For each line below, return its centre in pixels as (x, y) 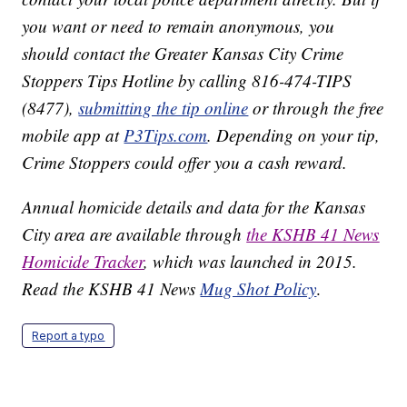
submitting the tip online (164, 108)
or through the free (316, 108)
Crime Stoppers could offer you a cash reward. (185, 163)
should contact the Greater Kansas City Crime (183, 54)
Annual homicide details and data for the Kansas (194, 207)
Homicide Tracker (83, 262)
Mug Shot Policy (258, 289)
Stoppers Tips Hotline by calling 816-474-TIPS (187, 81)
